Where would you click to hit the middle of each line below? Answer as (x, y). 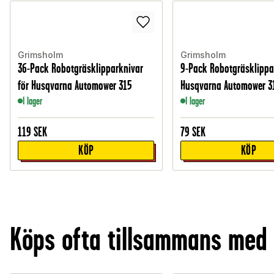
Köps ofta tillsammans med (139, 239)
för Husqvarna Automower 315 (75, 86)
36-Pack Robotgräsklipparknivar (81, 68)
